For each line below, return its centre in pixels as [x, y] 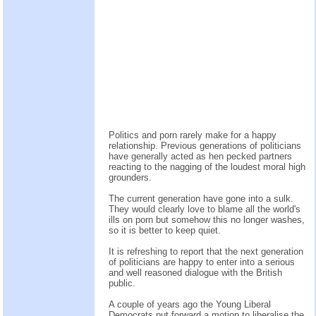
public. [122, 284]
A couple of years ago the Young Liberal [190, 305]
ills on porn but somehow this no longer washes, [207, 220]
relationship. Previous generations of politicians [205, 146]
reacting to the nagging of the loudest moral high [207, 167]
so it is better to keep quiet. [165, 231]
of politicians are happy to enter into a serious [202, 262]
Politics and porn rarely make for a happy [193, 135]
